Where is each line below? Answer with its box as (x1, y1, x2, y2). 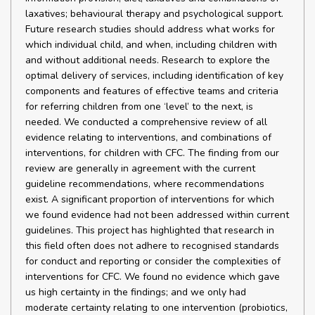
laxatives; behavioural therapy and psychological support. (25, 7, 283, 20)
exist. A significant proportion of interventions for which (25, 193, 274, 206)
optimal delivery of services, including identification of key (25, 69, 283, 82)
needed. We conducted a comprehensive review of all (25, 115, 267, 129)
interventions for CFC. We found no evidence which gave (25, 270, 280, 283)
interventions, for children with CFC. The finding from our (25, 146, 279, 160)
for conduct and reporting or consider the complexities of (25, 255, 281, 268)
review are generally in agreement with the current (25, 162, 255, 175)
